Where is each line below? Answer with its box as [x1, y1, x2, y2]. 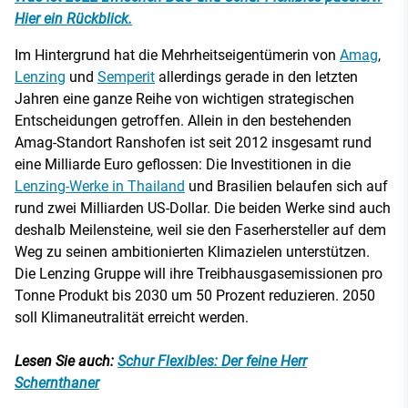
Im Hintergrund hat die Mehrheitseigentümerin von [15, 46, 340, 64]
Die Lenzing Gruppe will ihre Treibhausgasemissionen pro [15, 264, 382, 282]
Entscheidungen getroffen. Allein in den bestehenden [15, 111, 352, 129]
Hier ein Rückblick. [15, 9, 132, 27]
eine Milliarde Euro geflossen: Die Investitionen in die [15, 155, 351, 173]
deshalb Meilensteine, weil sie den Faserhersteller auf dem [15, 220, 386, 239]
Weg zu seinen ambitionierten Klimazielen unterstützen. [15, 242, 370, 260]
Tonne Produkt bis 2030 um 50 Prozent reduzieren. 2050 [15, 286, 375, 304]
